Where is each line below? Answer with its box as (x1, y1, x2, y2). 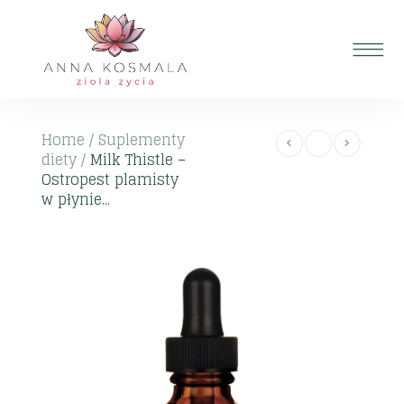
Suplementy (98, 127, 186, 153)
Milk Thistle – (90, 147, 187, 173)
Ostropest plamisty (41, 167, 179, 193)
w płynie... (41, 187, 111, 213)
